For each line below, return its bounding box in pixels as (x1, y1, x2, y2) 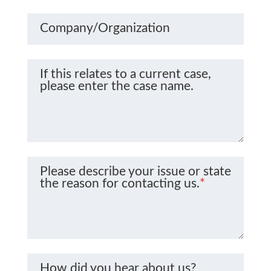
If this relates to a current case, (39, 68, 211, 81)
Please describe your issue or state (39, 165, 231, 178)
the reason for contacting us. (39, 177, 200, 190)
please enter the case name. (39, 80, 194, 93)
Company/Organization (39, 22, 170, 35)
